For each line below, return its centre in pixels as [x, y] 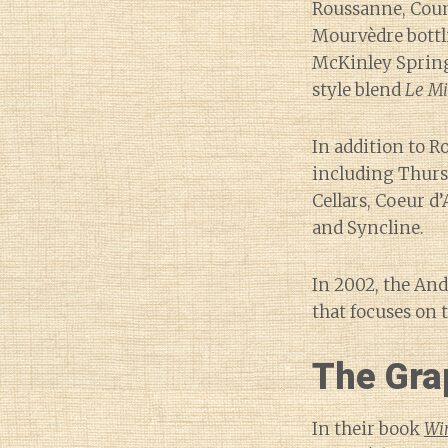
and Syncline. [368, 228]
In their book [368, 429]
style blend [358, 90]
